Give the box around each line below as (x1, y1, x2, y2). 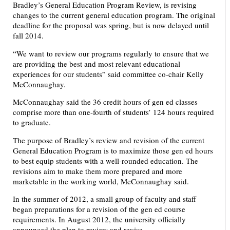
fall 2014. (13, 30, 44, 41)
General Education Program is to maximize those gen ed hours (13, 145, 213, 156)
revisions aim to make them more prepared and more (13, 165, 182, 176)
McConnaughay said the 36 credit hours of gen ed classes (13, 97, 198, 107)
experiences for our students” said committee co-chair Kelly (13, 68, 204, 79)
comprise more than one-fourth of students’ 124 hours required (13, 107, 214, 118)
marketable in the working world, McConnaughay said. (13, 176, 189, 186)
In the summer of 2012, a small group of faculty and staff (13, 193, 196, 204)
